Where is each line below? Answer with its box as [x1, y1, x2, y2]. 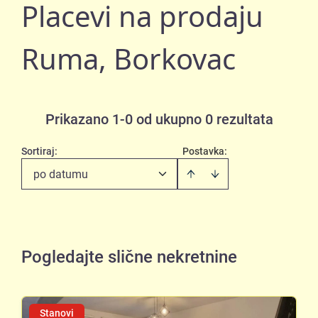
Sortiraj [21, 146, 55, 157]
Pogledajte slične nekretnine [21, 247, 237, 267]
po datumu [33, 168, 88, 181]
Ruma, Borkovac [21, 39, 236, 78]
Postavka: [182, 146, 227, 157]
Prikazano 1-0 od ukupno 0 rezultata [45, 111, 273, 128]
